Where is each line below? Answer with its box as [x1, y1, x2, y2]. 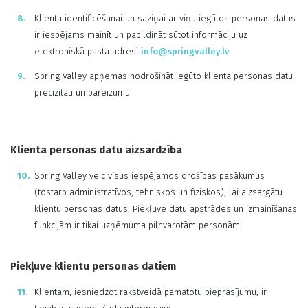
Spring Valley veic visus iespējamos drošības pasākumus [34, 170, 265, 181]
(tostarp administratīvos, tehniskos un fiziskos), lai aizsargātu [34, 187, 283, 197]
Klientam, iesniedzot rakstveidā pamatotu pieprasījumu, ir [34, 287, 267, 297]
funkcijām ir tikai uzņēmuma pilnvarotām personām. [34, 220, 242, 230]
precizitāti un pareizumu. [34, 87, 132, 98]
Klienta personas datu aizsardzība [10, 144, 182, 156]
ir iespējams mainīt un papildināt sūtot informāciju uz [34, 30, 247, 40]
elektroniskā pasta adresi [34, 46, 141, 56]
